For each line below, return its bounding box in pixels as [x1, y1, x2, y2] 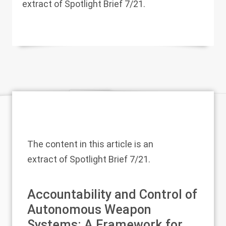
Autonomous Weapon [27, 202, 151, 217]
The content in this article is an [27, 139, 153, 149]
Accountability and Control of [27, 187, 197, 202]
